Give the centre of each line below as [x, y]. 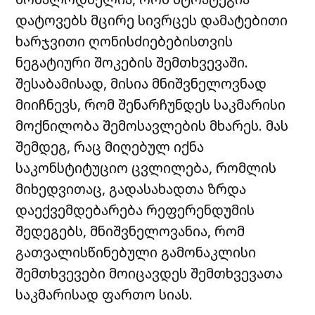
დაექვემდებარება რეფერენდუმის [135, 210]
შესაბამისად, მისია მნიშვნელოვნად [141, 83]
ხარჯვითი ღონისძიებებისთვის [124, 41]
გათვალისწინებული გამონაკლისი [136, 252]
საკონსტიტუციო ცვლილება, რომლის [146, 167]
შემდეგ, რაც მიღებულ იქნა [110, 146]
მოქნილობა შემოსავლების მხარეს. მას [152, 125]
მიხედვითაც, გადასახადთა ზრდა [131, 188]
